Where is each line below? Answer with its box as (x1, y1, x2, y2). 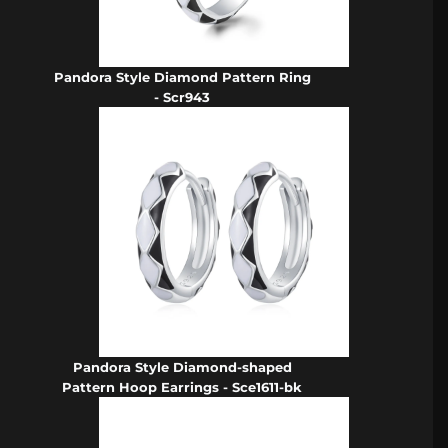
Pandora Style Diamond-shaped (72, 358, 292, 375)
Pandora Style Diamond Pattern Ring (53, 68, 311, 85)
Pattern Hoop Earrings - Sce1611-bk (62, 378, 303, 395)
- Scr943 (154, 88, 211, 105)
